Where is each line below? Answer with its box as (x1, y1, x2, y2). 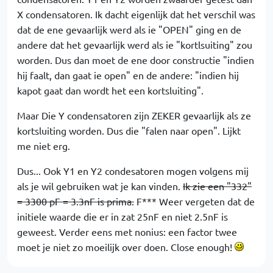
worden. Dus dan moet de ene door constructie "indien (17, 54, 254, 66)
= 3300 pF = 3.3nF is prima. (17, 195, 134, 207)
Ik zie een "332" (183, 180, 252, 192)
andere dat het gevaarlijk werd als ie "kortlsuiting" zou (17, 38, 252, 51)
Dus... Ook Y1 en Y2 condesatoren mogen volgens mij (17, 165, 249, 177)
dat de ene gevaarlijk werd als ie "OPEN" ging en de (17, 23, 241, 35)
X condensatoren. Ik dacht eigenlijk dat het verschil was (17, 8, 255, 20)
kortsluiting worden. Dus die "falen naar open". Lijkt (17, 124, 241, 136)
